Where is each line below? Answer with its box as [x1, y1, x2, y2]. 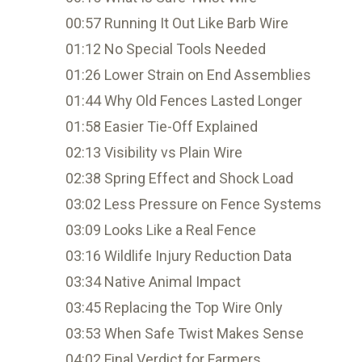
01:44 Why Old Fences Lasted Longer [65, 92, 302, 109]
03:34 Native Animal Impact [65, 273, 241, 290]
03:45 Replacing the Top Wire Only [65, 299, 283, 316]
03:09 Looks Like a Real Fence [65, 221, 256, 238]
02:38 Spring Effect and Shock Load [65, 170, 293, 187]
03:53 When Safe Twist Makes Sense [65, 325, 304, 342]
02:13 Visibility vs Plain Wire [65, 144, 242, 161]
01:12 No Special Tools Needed [65, 40, 266, 57]
